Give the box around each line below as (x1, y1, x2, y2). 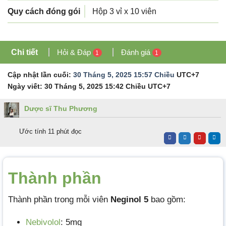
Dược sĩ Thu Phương (24, 104, 97, 112)
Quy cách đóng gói (8, 7, 80, 16)
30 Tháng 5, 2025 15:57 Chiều (73, 70, 175, 79)
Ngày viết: (8, 82, 44, 90)
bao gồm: (148, 194, 186, 204)
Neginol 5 (110, 194, 148, 204)
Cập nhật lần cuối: (8, 70, 73, 79)
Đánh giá (121, 47, 152, 56)
